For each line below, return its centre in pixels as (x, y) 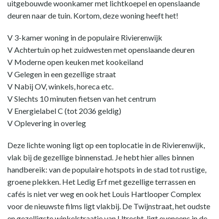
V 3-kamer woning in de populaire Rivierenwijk (85, 37)
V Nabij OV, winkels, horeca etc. (60, 86)
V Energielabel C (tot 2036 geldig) (64, 111)
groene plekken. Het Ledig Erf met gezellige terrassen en (101, 182)
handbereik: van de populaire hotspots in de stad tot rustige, (107, 169)
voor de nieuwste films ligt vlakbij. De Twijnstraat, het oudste (109, 206)
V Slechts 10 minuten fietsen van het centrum (82, 99)
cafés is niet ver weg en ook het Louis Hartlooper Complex (104, 194)
